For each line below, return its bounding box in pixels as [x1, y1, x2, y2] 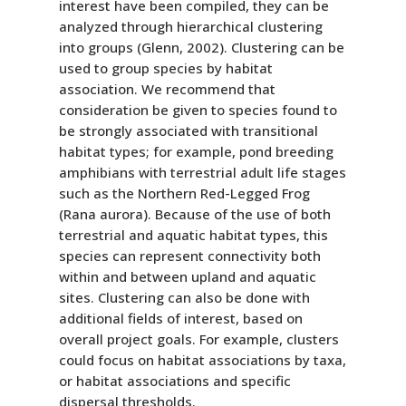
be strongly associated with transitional [58, 121, 318, 140]
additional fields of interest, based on [58, 308, 303, 327]
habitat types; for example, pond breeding [58, 141, 333, 160]
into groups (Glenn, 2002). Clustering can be [58, 37, 344, 56]
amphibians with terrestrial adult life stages [58, 162, 346, 181]
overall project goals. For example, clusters [58, 329, 339, 348]
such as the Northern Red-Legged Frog [58, 183, 310, 202]
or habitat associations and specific [58, 371, 291, 390]
